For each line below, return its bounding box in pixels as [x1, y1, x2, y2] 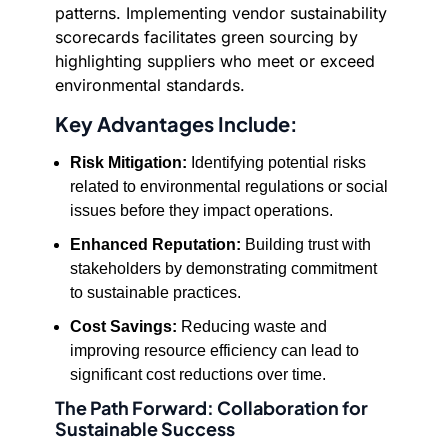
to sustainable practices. [70, 284, 241, 301]
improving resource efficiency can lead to [70, 342, 359, 359]
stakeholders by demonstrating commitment [70, 260, 377, 277]
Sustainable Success [55, 417, 235, 440]
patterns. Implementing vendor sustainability [55, 3, 387, 23]
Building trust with [241, 236, 371, 253]
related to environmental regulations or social [70, 178, 388, 195]
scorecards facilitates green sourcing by [55, 27, 358, 47]
